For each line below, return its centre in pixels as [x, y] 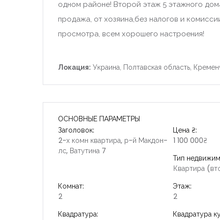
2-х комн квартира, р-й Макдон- [113, 140]
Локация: [74, 67]
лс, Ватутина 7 [82, 151]
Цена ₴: [185, 130]
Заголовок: [76, 130]
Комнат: [71, 186]
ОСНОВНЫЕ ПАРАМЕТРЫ [99, 119]
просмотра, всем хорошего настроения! [131, 34]
